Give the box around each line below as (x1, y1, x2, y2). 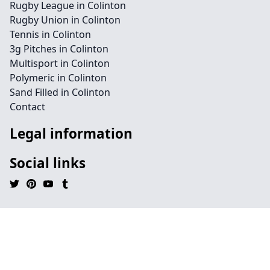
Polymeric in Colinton (10, 71, 107, 84)
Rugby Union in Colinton (10, 13, 121, 27)
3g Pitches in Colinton (10, 42, 108, 55)
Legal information (10, 124, 133, 143)
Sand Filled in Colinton (10, 86, 110, 99)
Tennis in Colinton (10, 28, 91, 41)
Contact (10, 100, 45, 113)
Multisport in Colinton (10, 57, 110, 70)
